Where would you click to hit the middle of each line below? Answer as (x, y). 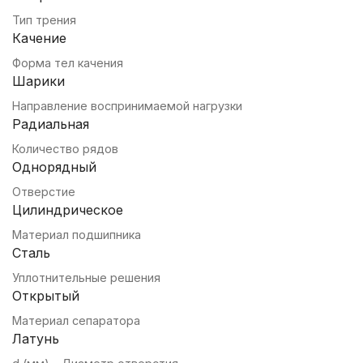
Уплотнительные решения (86, 277)
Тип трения (44, 19)
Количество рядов (65, 148)
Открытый (46, 295)
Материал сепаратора (76, 320)
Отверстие (44, 191)
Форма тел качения (68, 62)
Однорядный (54, 167)
